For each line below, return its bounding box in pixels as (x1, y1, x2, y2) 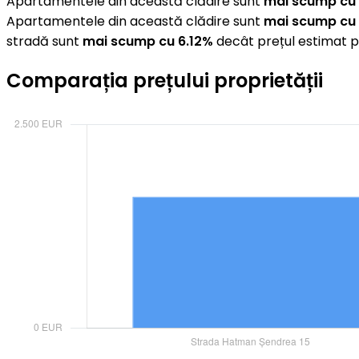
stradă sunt (6, 31, 83, 50)
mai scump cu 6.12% (83, 31, 213, 50)
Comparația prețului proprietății (6, 67, 323, 95)
